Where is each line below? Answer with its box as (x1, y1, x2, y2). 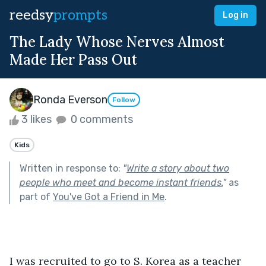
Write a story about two (126, 162, 229, 174)
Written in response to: (20, 162, 123, 174)
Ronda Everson (33, 93, 107, 106)
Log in (223, 10, 248, 20)
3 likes (19, 113, 54, 126)
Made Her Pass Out (9, 50, 137, 69)
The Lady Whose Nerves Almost (9, 33, 224, 51)
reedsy (9, 7, 53, 24)
